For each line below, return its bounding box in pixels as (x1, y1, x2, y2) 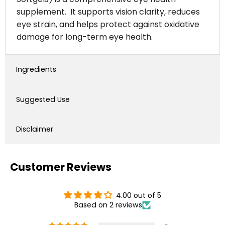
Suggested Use (16, 94, 70, 104)
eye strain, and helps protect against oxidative (16, 19, 199, 31)
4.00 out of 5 (116, 190, 161, 201)
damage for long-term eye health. (16, 31, 153, 43)
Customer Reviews (10, 160, 111, 175)
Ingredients (16, 64, 56, 75)
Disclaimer (16, 124, 53, 134)
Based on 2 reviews (74, 200, 142, 210)
